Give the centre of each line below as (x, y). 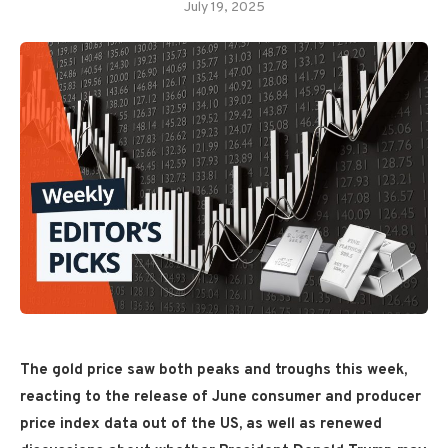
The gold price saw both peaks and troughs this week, (213, 370)
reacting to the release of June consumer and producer (220, 397)
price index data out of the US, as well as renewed (201, 424)
